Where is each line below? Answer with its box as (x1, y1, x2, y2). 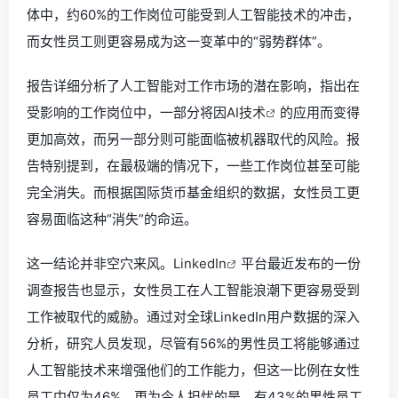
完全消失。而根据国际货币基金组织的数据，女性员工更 (27, 184, 360, 201)
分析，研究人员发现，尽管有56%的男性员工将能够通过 (27, 335, 360, 352)
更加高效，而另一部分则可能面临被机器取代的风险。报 (27, 131, 360, 147)
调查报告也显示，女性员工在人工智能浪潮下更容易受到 (27, 282, 360, 298)
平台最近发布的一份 (241, 255, 361, 272)
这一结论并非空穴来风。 (27, 255, 173, 272)
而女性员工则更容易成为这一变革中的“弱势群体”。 (27, 33, 330, 50)
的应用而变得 (280, 104, 360, 121)
